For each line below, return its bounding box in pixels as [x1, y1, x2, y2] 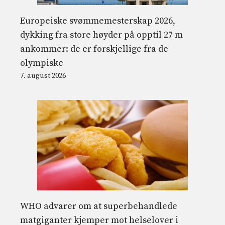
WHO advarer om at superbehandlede [20, 200, 177, 212]
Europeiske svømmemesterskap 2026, [20, 15, 175, 27]
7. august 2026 [20, 71, 66, 80]
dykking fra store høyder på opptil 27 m [20, 29, 183, 41]
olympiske [20, 57, 63, 69]
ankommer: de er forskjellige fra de [20, 43, 168, 55]
